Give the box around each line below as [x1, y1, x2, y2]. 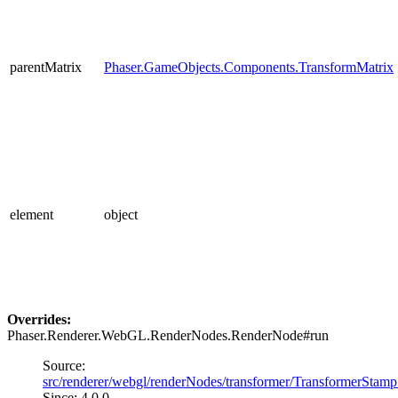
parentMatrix [10, 60, 82, 76]
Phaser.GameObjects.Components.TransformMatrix [104, 60, 394, 76]
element [10, 207, 53, 223]
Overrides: [7, 312, 71, 328]
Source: [43, 358, 85, 374]
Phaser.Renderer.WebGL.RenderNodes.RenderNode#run [7, 328, 329, 344]
